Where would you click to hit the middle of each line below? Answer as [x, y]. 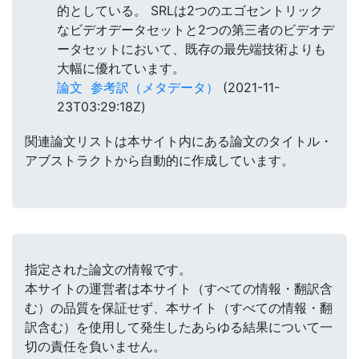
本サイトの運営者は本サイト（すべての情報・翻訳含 [179, 289]
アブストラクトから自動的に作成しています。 [159, 161]
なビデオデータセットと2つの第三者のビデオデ [196, 30]
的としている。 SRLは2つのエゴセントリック [190, 11]
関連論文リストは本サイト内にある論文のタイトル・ [179, 141]
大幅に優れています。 [121, 69]
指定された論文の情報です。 [108, 270]
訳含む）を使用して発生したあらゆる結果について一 [179, 327]
